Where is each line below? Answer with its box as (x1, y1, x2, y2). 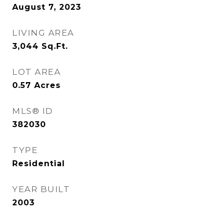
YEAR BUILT (12, 184, 70, 194)
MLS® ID (12, 106, 53, 116)
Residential (12, 159, 65, 168)
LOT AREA (12, 67, 61, 77)
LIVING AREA (12, 28, 74, 38)
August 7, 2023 (12, 2, 81, 12)
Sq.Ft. (42, 42, 68, 51)
